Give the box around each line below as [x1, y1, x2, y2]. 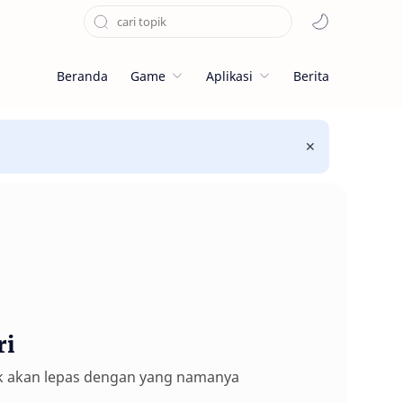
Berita [292, 67, 329, 85]
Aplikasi [205, 67, 253, 85]
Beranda [56, 67, 108, 85]
